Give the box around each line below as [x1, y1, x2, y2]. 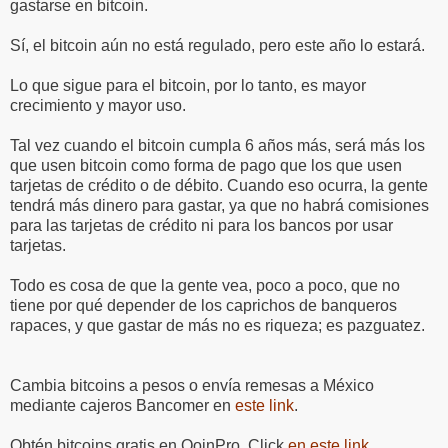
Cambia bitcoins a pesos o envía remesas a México [10, 376, 374, 394]
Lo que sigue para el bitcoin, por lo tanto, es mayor [10, 76, 366, 94]
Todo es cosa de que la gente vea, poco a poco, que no [10, 276, 400, 294]
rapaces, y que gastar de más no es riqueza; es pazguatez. [10, 316, 425, 334]
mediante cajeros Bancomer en [10, 396, 235, 414]
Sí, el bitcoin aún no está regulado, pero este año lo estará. [10, 36, 425, 54]
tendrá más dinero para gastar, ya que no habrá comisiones [10, 196, 429, 214]
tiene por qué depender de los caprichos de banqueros [10, 296, 397, 314]
